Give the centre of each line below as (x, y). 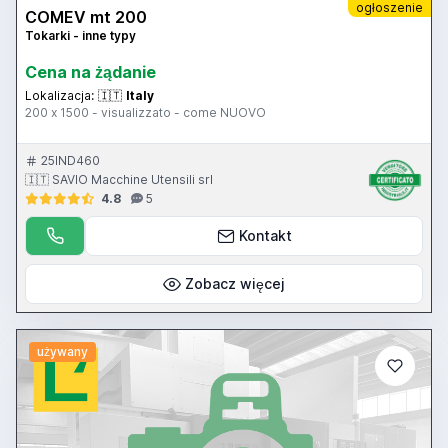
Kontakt (265, 235)
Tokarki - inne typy (80, 35)
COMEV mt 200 (86, 16)
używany (62, 352)
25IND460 (70, 160)
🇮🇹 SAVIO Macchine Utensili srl (119, 179)
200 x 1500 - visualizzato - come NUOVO (145, 112)
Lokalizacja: (59, 95)
